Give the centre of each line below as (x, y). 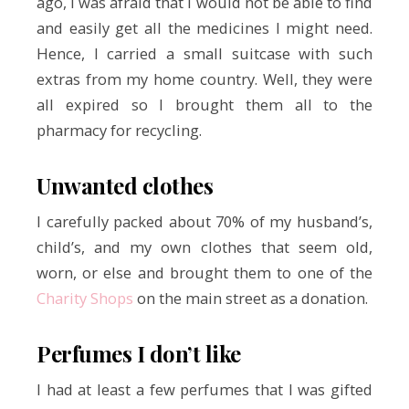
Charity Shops (85, 298)
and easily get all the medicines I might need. (204, 28)
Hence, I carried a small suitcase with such (204, 54)
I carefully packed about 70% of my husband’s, (204, 221)
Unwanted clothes (125, 185)
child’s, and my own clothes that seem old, (204, 246)
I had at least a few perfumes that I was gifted (204, 389)
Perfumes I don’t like (139, 353)
